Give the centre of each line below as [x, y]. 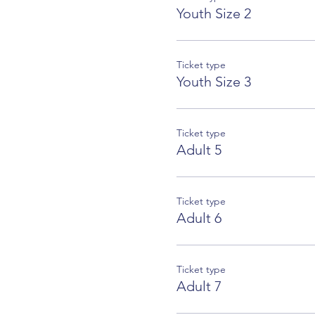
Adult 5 [199, 149]
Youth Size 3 [213, 81]
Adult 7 [199, 286]
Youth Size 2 [213, 13]
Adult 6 [199, 218]
